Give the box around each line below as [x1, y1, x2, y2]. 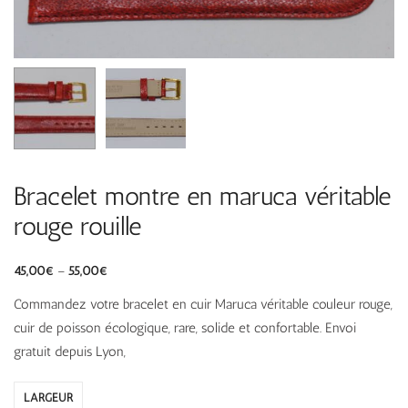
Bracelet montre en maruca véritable [14, 181, 391, 212]
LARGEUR [24, 391, 73, 405]
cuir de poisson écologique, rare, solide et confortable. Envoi [14, 320, 356, 337]
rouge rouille [14, 211, 141, 242]
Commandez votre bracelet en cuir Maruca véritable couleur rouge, [14, 296, 393, 313]
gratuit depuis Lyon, [14, 343, 126, 361]
